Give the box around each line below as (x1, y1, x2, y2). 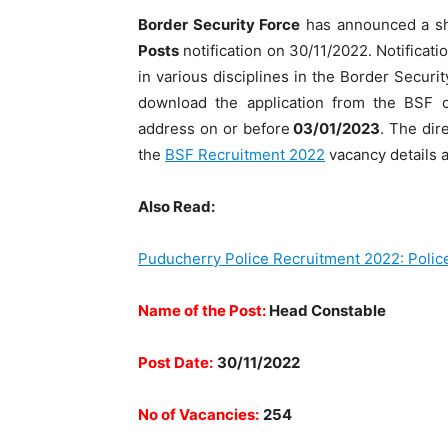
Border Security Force (138, 15, 301, 34)
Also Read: (138, 197, 215, 216)
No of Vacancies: (138, 405, 259, 424)
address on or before (138, 119, 290, 138)
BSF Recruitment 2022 (165, 145, 325, 164)
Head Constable (269, 301, 386, 320)
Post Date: (138, 353, 213, 372)
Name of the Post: (138, 301, 269, 320)
